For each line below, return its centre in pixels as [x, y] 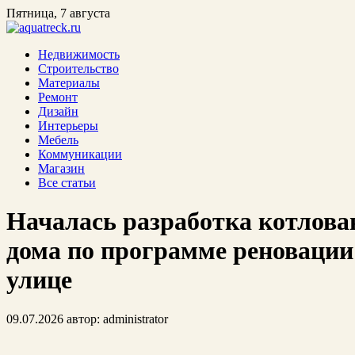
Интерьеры [68, 126]
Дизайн [58, 111]
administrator [136, 319]
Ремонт [58, 97]
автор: [83, 319]
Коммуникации [80, 154]
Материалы [69, 83]
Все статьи [67, 183]
